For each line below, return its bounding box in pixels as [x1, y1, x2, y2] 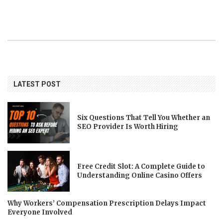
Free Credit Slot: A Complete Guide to [77, 162, 206, 171]
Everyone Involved [7, 208, 72, 217]
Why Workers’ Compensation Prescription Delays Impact [7, 199, 206, 208]
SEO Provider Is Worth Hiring [77, 122, 179, 131]
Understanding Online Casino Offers [77, 171, 203, 180]
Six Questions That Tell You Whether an [77, 113, 211, 122]
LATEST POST [13, 80, 61, 88]
